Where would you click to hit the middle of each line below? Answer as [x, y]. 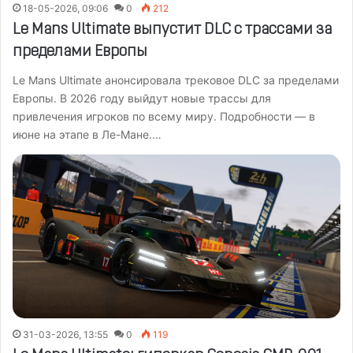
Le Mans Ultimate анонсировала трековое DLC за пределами [176, 80]
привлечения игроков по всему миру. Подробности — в [164, 116]
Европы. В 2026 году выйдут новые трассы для [142, 98]
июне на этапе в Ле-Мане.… [87, 134]
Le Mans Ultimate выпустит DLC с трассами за [172, 30]
